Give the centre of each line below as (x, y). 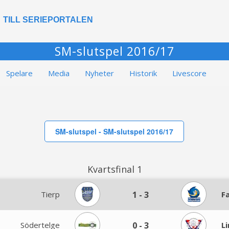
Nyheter (99, 73)
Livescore (189, 73)
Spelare (19, 73)
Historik (143, 73)
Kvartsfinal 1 (114, 169)
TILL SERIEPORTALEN (48, 20)
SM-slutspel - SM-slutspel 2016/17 (114, 131)
